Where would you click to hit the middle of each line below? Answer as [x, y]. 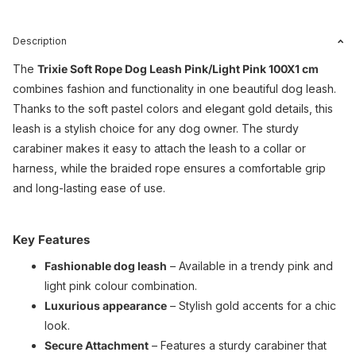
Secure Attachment [97, 346]
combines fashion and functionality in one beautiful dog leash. [174, 89]
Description [40, 41]
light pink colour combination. [121, 286]
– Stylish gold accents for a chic [252, 306]
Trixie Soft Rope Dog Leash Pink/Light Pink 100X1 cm [178, 69]
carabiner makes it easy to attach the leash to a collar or [159, 149]
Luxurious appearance [106, 306]
